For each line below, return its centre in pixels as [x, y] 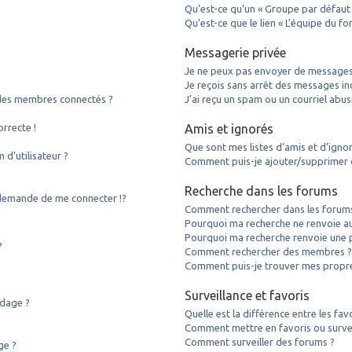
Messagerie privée [236, 52]
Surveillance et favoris [247, 295]
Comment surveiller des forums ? [260, 341]
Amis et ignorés [229, 128]
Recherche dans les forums [262, 191]
